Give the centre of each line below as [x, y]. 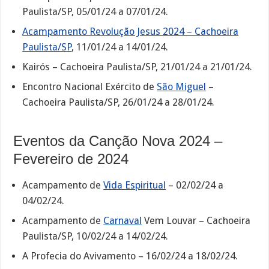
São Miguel [182, 86]
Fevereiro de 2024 [71, 159]
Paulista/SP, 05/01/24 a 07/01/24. [95, 11]
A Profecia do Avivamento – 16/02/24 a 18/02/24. [130, 256]
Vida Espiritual [135, 185]
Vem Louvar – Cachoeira [196, 220]
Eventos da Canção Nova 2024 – [118, 141]
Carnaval [123, 220]
